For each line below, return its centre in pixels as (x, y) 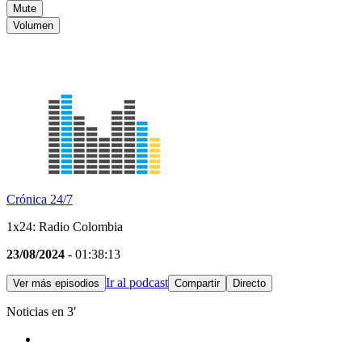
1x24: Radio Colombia (65, 227)
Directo (249, 284)
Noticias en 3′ (42, 312)
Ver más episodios (56, 284)
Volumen (33, 26)
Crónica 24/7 (40, 200)
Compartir (197, 284)
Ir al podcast (137, 283)
